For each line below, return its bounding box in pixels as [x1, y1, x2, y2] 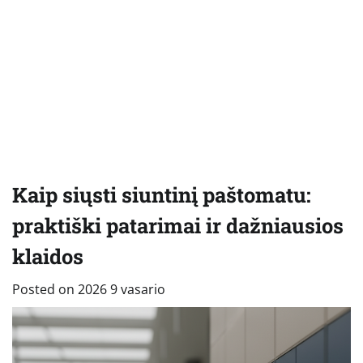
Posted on [12, 280, 78, 298]
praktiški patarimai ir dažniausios [12, 211, 344, 239]
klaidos [12, 242, 83, 270]
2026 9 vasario [78, 280, 165, 298]
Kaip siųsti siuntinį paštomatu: [12, 181, 311, 208]
